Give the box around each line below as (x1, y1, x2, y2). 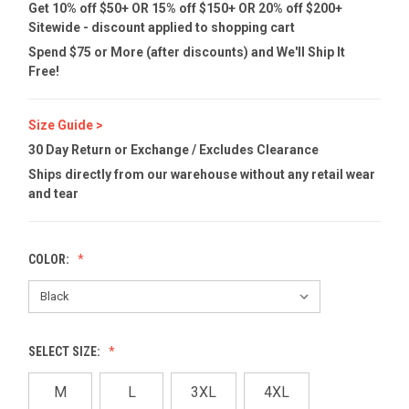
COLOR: (28, 251, 72, 267)
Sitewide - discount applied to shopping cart (28, 19, 295, 35)
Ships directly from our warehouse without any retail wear (28, 166, 375, 182)
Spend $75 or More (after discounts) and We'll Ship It (28, 44, 345, 59)
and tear (28, 185, 79, 201)
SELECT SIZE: (28, 343, 103, 359)
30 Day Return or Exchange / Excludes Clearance (28, 142, 319, 157)
